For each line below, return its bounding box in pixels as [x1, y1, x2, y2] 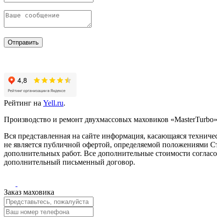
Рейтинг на [4, 98, 43, 107]
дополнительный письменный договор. [4, 157, 135, 166]
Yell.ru [43, 98, 63, 107]
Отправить [8, 38, 39, 46]
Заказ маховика [4, 187, 54, 196]
